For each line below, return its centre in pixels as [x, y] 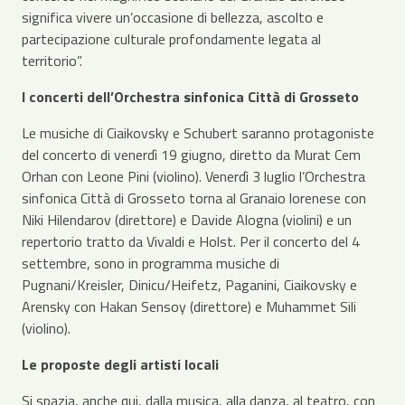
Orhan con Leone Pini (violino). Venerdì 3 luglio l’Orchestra [193, 176]
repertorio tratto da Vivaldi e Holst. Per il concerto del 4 [191, 241]
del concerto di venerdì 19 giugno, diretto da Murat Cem [191, 155]
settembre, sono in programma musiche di [151, 263]
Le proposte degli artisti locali [120, 364]
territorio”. [54, 61]
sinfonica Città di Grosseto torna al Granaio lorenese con [194, 198]
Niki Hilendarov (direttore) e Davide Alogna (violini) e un [187, 220]
